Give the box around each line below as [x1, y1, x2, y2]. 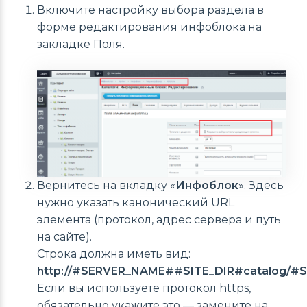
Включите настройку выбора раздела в [37, 3, 264, 17]
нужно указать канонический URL [37, 195, 234, 209]
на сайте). [37, 230, 92, 243]
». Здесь [238, 178, 284, 192]
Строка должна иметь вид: [37, 247, 191, 260]
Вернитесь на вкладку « [37, 178, 175, 192]
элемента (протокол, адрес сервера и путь [37, 212, 281, 226]
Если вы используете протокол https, [37, 281, 251, 295]
